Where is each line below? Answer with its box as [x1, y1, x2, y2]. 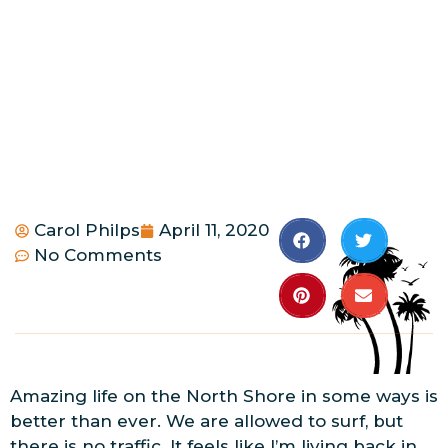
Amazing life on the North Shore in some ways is [10, 386, 438, 407]
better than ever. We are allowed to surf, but [10, 411, 403, 432]
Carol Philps [34, 220, 140, 241]
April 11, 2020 [159, 220, 269, 241]
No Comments [34, 245, 162, 266]
